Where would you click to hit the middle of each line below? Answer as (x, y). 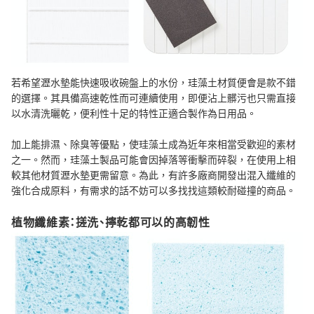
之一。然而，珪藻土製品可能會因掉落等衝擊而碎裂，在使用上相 (153, 159)
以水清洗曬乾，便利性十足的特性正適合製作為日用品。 (134, 113)
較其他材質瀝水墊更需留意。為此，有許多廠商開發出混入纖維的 (153, 175)
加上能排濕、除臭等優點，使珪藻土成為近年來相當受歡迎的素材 (153, 144)
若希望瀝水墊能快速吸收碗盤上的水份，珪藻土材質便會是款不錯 (153, 82)
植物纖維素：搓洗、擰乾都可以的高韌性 (111, 223)
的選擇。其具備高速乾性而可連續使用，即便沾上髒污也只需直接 (153, 97)
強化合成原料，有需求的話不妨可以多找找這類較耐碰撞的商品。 (153, 190)
